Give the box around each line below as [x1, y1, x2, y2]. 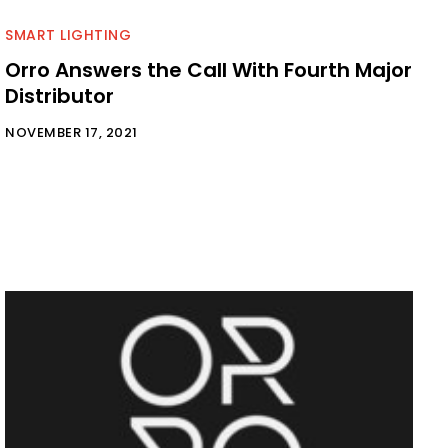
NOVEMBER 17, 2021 [5, 123, 138, 143]
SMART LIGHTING [5, 25, 131, 46]
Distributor [5, 82, 114, 111]
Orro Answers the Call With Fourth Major [5, 56, 412, 85]
